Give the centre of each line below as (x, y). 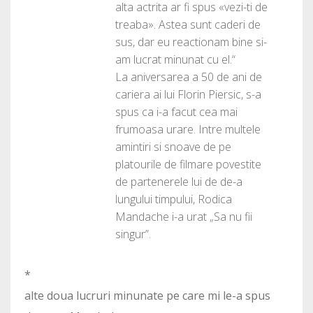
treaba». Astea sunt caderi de (188, 25)
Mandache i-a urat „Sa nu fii (184, 217)
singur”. (133, 234)
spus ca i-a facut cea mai (176, 112)
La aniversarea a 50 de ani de (189, 77)
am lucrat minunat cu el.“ (175, 60)
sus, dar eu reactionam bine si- (191, 42)
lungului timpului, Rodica (174, 199)
